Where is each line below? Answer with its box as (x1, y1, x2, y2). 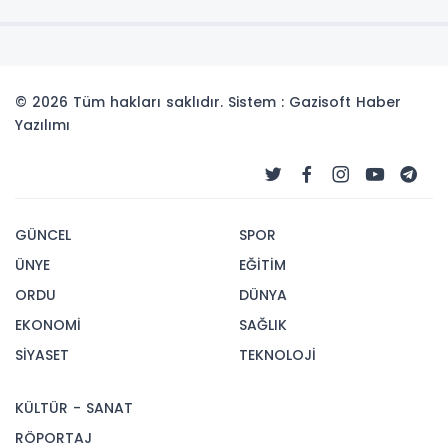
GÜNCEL (15, 225, 71, 245)
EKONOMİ (15, 315, 81, 335)
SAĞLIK (239, 315, 287, 335)
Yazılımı (15, 115, 70, 135)
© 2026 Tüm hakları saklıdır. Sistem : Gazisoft (15, 92, 356, 112)
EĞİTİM (239, 255, 286, 275)
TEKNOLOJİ (239, 345, 316, 365)
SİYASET (15, 345, 69, 365)
